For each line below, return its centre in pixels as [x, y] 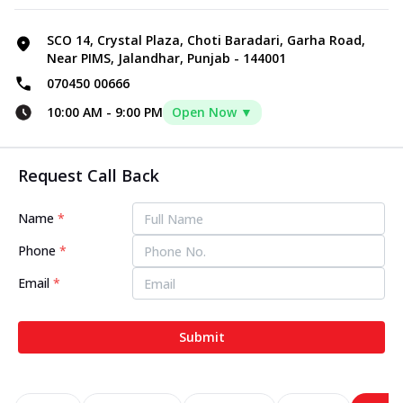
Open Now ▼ [212, 112]
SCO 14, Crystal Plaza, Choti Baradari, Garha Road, [206, 40]
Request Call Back [89, 176]
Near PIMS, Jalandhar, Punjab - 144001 [166, 58]
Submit [201, 337]
